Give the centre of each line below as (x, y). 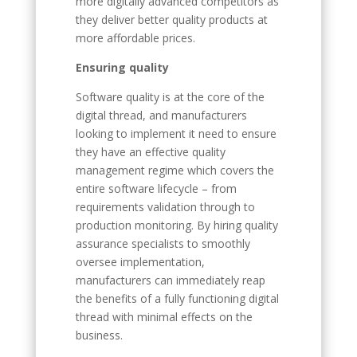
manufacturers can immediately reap (170, 280)
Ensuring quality (122, 67)
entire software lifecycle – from (156, 188)
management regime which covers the (175, 170)
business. (99, 335)
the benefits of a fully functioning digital (177, 298)
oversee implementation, (140, 262)
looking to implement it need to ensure (176, 133)
